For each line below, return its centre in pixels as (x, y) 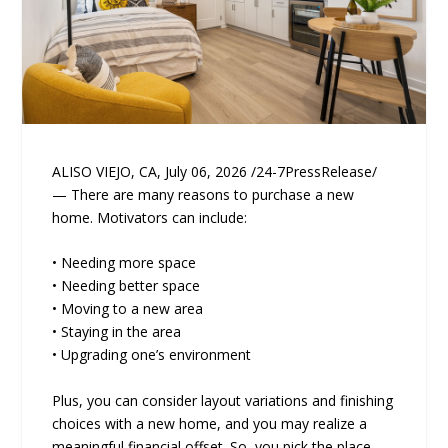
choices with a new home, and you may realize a (210, 423)
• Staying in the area (117, 332)
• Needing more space (124, 263)
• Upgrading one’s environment (152, 355)
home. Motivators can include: (150, 217)
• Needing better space (126, 286)
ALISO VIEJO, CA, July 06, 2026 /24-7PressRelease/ (215, 171)
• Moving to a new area (128, 309)
